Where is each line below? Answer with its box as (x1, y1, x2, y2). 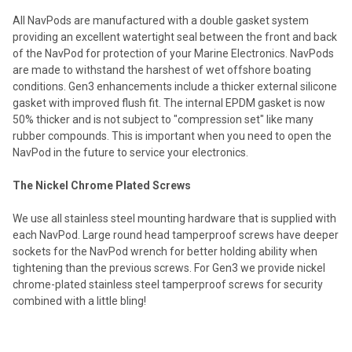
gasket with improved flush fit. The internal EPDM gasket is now (13, 96, 325, 109)
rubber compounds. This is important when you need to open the (13, 129, 332, 142)
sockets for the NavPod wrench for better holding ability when (13, 244, 317, 258)
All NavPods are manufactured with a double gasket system (13, 13, 309, 27)
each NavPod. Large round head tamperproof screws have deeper (13, 228, 339, 241)
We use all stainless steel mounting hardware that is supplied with (13, 211, 336, 225)
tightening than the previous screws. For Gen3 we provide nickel (13, 261, 325, 274)
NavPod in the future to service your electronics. (13, 145, 248, 159)
